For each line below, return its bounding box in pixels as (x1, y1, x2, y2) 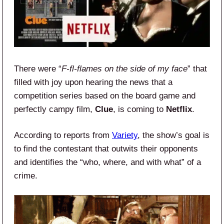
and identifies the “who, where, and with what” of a (14, 157, 201, 167)
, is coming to (113, 104, 166, 114)
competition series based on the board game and (14, 90, 195, 100)
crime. (14, 170, 37, 180)
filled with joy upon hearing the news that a (14, 77, 172, 87)
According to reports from (14, 130, 112, 140)
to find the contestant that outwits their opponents (14, 143, 198, 153)
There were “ (14, 63, 61, 73)
